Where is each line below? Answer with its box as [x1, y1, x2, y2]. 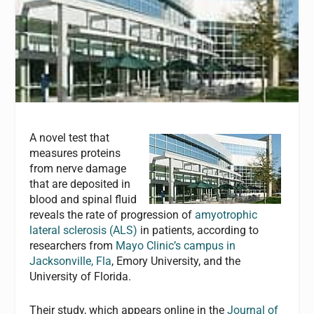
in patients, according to [137, 224, 259, 238]
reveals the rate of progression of [29, 208, 196, 222]
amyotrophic [195, 208, 258, 222]
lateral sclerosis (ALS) [29, 224, 138, 238]
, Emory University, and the [111, 254, 241, 268]
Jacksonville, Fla [29, 254, 112, 268]
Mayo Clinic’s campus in [116, 239, 236, 253]
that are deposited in [29, 177, 131, 191]
